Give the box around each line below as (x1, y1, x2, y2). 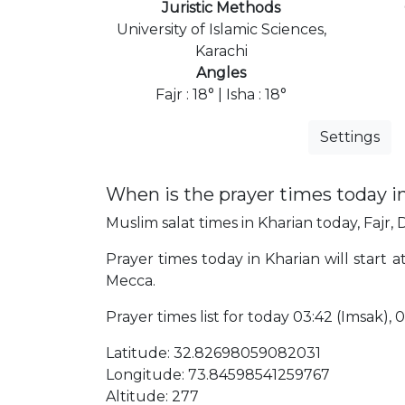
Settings (320, 127, 380, 146)
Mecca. (106, 271, 155, 289)
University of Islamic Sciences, (116, 20, 326, 38)
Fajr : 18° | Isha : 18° (155, 85, 287, 103)
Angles (196, 63, 246, 81)
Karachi (194, 42, 248, 60)
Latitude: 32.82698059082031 (106, 344, 321, 362)
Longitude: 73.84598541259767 (106, 365, 330, 383)
